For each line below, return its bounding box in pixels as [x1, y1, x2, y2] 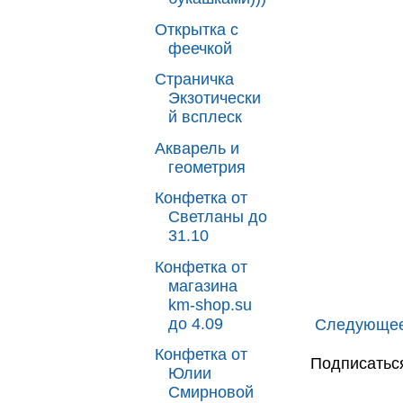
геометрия [167, 157, 246, 176]
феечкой [167, 39, 232, 58]
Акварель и [154, 139, 239, 157]
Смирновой [167, 383, 254, 401]
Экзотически [167, 89, 261, 107]
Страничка [154, 70, 234, 88]
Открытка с [154, 20, 238, 39]
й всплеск [167, 108, 242, 126]
